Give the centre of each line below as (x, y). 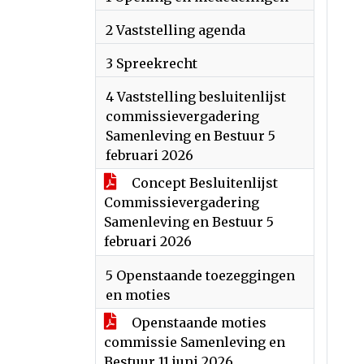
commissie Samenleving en (195, 342)
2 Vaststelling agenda (175, 30)
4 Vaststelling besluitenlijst (196, 97)
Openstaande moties (197, 323)
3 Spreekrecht (152, 63)
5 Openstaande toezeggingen (200, 275)
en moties (138, 295)
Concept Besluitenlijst (203, 183)
